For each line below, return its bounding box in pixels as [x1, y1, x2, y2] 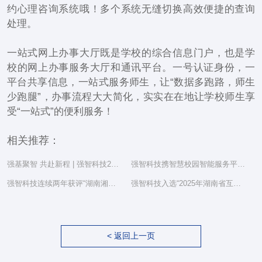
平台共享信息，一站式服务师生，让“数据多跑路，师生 [6, 76, 256, 88]
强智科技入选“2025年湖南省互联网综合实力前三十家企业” [233, 179, 241, 188]
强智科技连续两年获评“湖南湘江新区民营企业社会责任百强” [108, 179, 116, 188]
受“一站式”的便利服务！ [6, 105, 113, 117]
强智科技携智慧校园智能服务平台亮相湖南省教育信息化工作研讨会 [237, 159, 245, 168]
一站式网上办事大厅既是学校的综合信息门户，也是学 [6, 47, 256, 58]
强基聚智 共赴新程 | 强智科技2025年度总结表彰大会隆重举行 [111, 159, 119, 168]
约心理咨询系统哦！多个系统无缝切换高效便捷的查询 [6, 3, 256, 15]
